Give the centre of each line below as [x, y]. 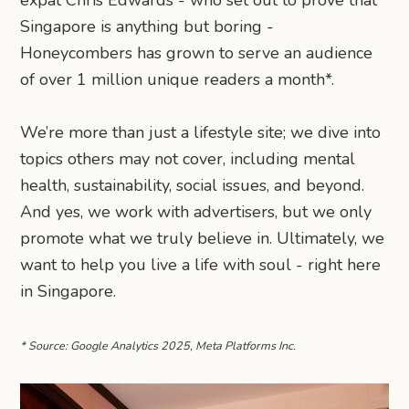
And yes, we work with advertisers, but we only [196, 212]
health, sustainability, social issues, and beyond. [193, 185]
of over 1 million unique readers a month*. [178, 79]
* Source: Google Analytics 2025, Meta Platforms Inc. [158, 346]
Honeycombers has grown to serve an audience [197, 53]
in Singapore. [68, 291]
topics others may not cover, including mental [188, 159]
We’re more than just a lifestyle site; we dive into [201, 132]
